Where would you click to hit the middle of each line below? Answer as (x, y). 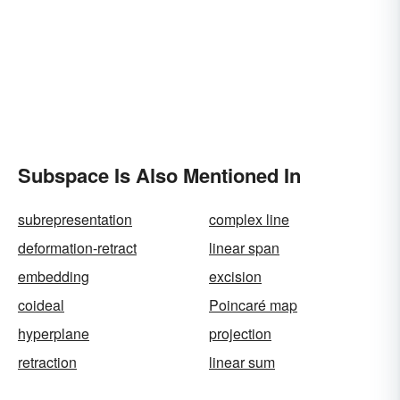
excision (235, 276)
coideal (41, 304)
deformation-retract (77, 247)
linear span (244, 247)
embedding (54, 276)
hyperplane (54, 333)
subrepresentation (75, 219)
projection (240, 333)
